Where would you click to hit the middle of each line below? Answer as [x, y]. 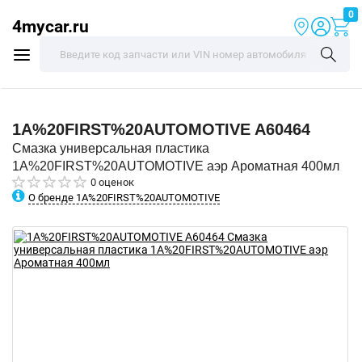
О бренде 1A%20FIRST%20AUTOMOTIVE [124, 197]
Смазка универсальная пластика [111, 148]
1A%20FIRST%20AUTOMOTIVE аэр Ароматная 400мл [176, 166]
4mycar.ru [51, 26]
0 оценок [112, 182]
